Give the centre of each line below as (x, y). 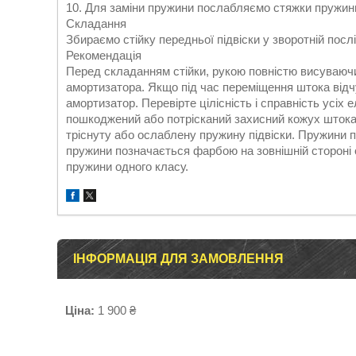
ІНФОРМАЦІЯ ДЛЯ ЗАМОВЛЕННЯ (178, 259)
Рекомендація (104, 55)
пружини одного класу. (127, 166)
